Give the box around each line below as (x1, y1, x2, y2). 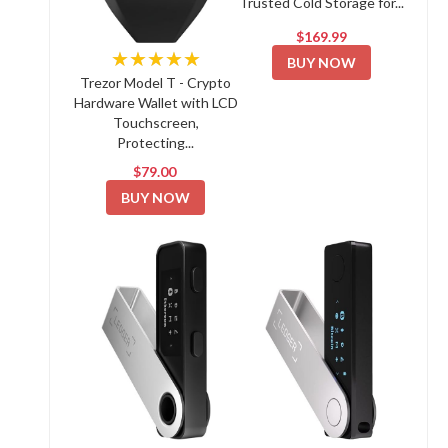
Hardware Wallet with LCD (73, 94, 238, 111)
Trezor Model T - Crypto (80, 74, 232, 91)
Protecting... (117, 134, 195, 151)
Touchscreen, (112, 114, 199, 131)
